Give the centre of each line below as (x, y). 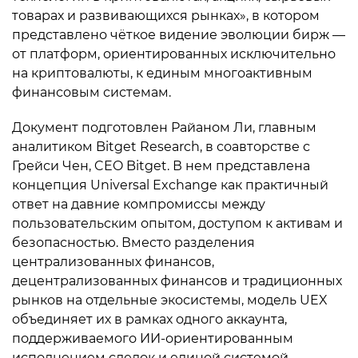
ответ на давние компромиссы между (139, 204)
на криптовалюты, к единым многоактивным (162, 73)
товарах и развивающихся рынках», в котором (166, 16)
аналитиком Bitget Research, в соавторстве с (161, 147)
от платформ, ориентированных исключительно (174, 54)
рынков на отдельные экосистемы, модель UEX (170, 300)
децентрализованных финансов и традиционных (177, 281)
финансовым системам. (91, 92)
